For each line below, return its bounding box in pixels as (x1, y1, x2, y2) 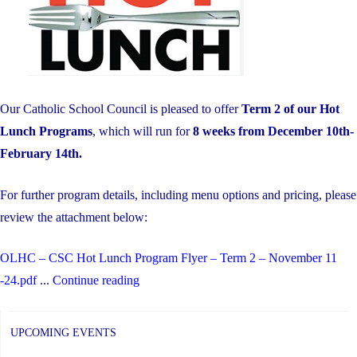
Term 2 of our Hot (238, 102, 339, 116)
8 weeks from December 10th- (193, 124, 354, 139)
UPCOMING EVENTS (10, 326, 116, 339)
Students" (135, 41, 197, 57)
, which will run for (92, 124, 193, 139)
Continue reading (53, 273, 139, 288)
